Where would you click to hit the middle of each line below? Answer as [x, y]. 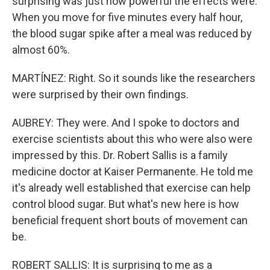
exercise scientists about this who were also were [132, 139]
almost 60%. [41, 50]
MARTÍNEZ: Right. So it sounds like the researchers [134, 78]
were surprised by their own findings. [100, 94]
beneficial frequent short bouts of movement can [130, 220]
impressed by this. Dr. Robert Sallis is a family [120, 155]
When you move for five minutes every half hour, [127, 17]
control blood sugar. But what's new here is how [126, 204]
